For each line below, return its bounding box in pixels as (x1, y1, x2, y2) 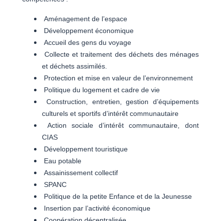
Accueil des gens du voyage (42, 38, 131, 46)
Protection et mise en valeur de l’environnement (42, 74, 193, 82)
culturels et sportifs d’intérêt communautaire (42, 109, 179, 117)
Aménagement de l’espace (42, 14, 127, 23)
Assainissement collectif (42, 168, 118, 177)
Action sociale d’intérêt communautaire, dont (42, 121, 199, 129)
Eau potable (42, 156, 81, 165)
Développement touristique (42, 145, 128, 153)
